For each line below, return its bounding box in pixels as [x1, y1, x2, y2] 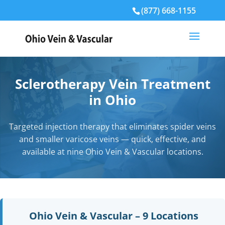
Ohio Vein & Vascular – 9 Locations [29, 209, 198, 222]
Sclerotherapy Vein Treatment [15, 75, 210, 93]
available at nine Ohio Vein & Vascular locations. [22, 146, 203, 157]
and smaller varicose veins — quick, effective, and [19, 134, 206, 145]
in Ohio [89, 91, 136, 109]
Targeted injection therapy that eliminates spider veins [9, 121, 216, 132]
